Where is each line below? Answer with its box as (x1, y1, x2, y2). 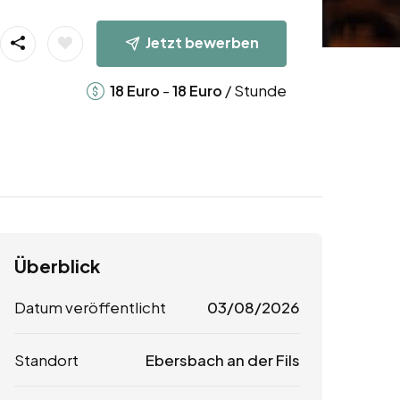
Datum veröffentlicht (14, 297, 166, 318)
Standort (14, 350, 79, 371)
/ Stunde (221, 79, 287, 100)
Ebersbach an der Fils (145, 350, 300, 371)
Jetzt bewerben (145, 32, 259, 52)
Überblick (14, 254, 100, 278)
